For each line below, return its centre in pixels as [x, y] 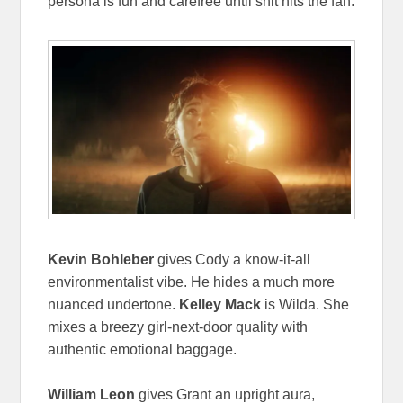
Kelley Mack [220, 305]
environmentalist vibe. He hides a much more [192, 282]
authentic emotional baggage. [143, 350]
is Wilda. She [305, 305]
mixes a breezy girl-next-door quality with [178, 327]
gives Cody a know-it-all [233, 260]
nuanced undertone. [114, 305]
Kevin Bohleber [101, 260]
